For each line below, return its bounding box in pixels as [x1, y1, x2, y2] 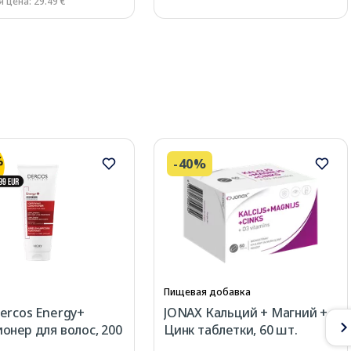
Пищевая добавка [164, 284, 251, 299]
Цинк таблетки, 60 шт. [164, 320, 298, 338]
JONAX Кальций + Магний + [164, 303, 328, 321]
